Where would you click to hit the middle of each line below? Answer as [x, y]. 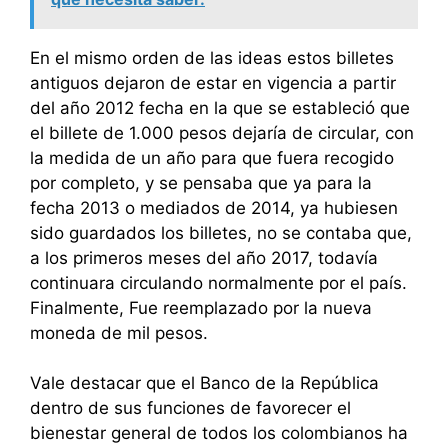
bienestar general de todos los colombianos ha [219, 433]
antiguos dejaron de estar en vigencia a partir [213, 82]
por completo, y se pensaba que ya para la [201, 182]
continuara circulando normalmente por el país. [218, 282]
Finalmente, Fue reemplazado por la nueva [201, 307]
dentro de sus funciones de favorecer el [190, 408]
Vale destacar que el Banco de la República [204, 383]
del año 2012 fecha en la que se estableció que [220, 107]
